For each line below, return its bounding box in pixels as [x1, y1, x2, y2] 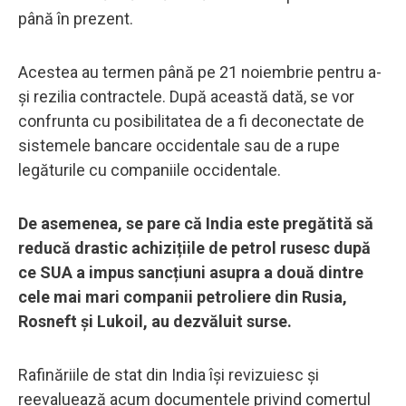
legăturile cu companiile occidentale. [18, 159, 281, 179]
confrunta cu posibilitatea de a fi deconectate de [18, 111, 364, 130]
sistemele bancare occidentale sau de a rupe [18, 135, 340, 155]
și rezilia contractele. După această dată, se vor [18, 86, 354, 106]
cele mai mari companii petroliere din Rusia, [18, 286, 347, 306]
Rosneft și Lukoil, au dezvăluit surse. [18, 311, 292, 331]
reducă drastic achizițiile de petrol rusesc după [18, 237, 371, 257]
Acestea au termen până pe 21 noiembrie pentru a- [18, 62, 382, 82]
